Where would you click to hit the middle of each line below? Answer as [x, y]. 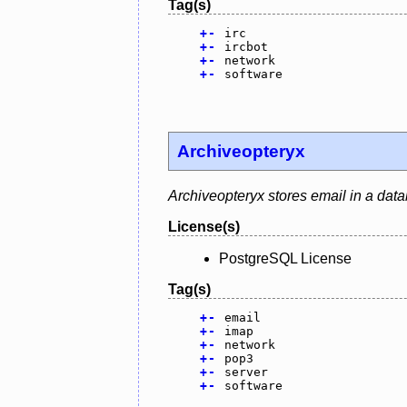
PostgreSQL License [285, 258]
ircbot [246, 47]
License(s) [204, 226]
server [246, 372]
